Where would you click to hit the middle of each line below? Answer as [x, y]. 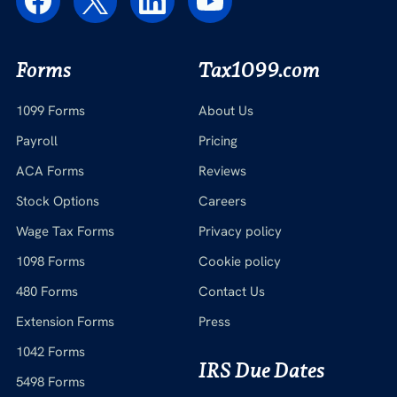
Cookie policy [240, 262]
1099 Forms [50, 111]
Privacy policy [240, 232]
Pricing [218, 141]
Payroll [36, 141]
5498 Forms [50, 382]
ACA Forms [50, 171]
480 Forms [47, 292]
